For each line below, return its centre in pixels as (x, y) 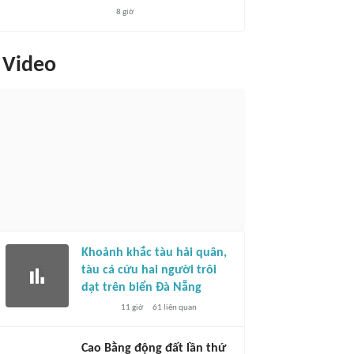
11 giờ (132, 308)
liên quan (179, 308)
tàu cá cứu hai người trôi (149, 270)
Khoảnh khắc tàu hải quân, (154, 253)
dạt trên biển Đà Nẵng (141, 288)
